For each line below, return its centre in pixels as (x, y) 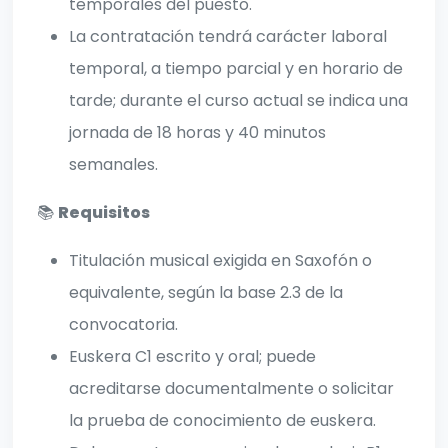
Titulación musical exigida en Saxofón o (220, 261)
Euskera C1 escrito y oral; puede (192, 357)
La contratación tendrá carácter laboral (228, 37)
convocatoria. (123, 325)
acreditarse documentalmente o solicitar (231, 389)
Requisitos (104, 213)
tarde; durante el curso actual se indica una (238, 101)
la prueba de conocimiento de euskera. (222, 421)
